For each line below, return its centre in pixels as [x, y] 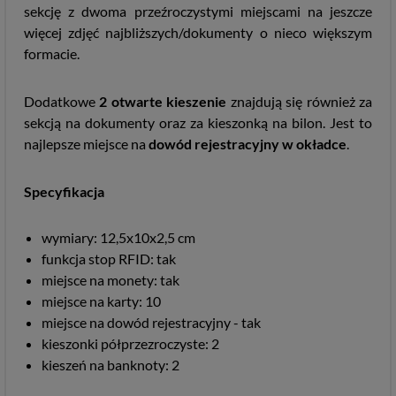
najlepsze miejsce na [86, 143]
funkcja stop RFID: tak [109, 258]
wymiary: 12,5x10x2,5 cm [120, 237]
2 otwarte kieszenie [163, 101]
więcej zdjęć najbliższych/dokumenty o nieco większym [198, 32]
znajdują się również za [300, 101]
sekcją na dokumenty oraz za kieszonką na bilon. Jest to [198, 122]
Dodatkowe [62, 101]
